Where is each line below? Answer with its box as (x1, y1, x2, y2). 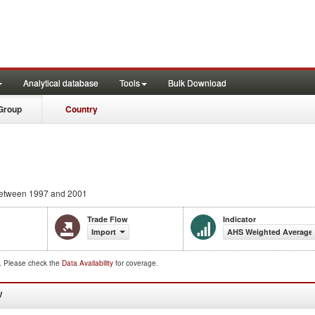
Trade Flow (87, 214, 128, 224)
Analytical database (23, 77, 98, 89)
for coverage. (115, 258, 158, 268)
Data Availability (62, 258, 115, 268)
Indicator (223, 214, 256, 224)
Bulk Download (168, 77, 226, 89)
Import (91, 226, 116, 237)
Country (65, 103, 98, 115)
